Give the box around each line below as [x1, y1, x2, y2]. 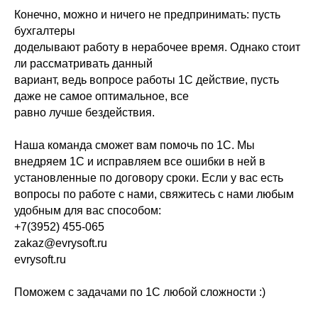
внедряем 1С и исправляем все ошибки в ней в [14, 155, 265, 168]
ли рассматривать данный [14, 57, 153, 70]
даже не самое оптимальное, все [14, 90, 189, 102]
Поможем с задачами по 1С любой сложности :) [14, 286, 265, 298]
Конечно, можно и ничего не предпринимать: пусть [14, 9, 280, 21]
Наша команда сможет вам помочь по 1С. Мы [14, 139, 255, 151]
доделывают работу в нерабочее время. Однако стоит [14, 41, 300, 53]
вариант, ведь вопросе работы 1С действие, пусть [14, 74, 279, 86]
